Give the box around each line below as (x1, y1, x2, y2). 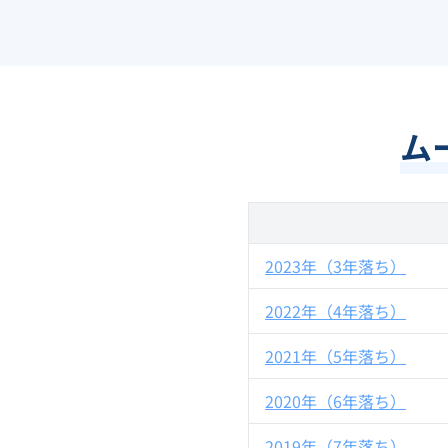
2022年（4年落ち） (265, 299, 406, 323)
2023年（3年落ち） (265, 254, 406, 278)
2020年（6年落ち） (265, 389, 406, 413)
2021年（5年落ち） (265, 344, 406, 368)
